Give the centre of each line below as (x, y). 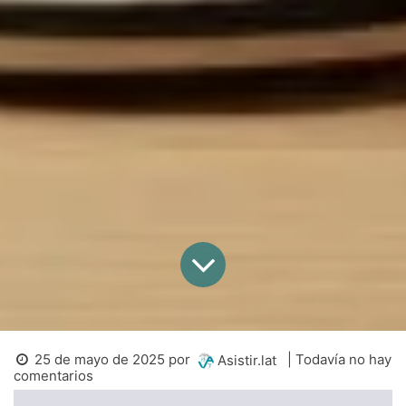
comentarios (53, 375)
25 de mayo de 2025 (100, 359)
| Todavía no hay (340, 359)
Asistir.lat (247, 361)
